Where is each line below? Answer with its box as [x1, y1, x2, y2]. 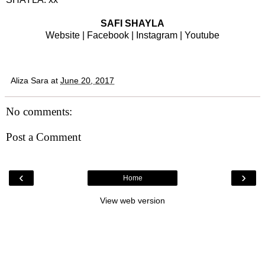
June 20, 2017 [60, 75, 114, 85]
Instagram [136, 30, 177, 40]
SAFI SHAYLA [101, 18, 164, 28]
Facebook [87, 30, 129, 40]
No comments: [6, 105, 72, 118]
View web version [100, 195, 165, 205]
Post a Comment [6, 131, 81, 144]
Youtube [185, 30, 219, 40]
